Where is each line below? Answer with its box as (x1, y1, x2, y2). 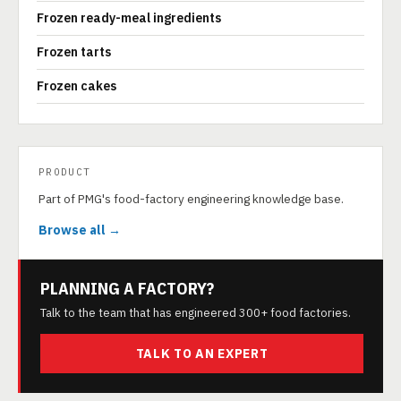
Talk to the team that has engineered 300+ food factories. (40, 305, 351, 320)
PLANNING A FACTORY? (40, 277, 214, 299)
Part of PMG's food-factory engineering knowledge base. (38, 191, 344, 207)
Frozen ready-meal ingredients (37, 10, 221, 26)
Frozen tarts (37, 44, 111, 60)
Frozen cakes (37, 78, 116, 94)
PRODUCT (38, 166, 91, 178)
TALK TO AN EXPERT (135, 346, 269, 362)
